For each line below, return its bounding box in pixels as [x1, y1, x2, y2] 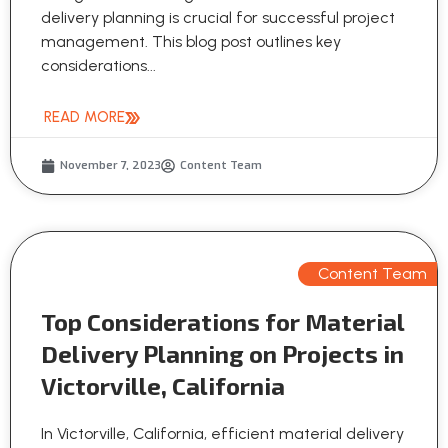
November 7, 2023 [60, 158, 161, 174]
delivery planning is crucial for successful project [41, 8, 395, 28]
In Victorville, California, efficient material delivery [41, 424, 404, 444]
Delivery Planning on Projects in [41, 339, 404, 369]
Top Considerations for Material [41, 307, 404, 337]
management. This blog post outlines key [41, 32, 341, 52]
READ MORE [44, 108, 125, 127]
